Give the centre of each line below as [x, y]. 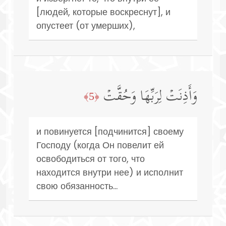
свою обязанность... [77, 186]
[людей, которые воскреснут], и [103, 12]
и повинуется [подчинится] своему [110, 131]
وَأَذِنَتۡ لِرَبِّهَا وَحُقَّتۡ [150, 97]
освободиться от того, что [91, 158]
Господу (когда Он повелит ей [100, 145]
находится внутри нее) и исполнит [110, 172]
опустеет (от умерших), [86, 25]
